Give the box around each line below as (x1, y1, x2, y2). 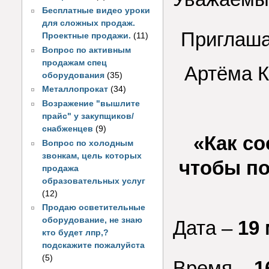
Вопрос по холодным (42, 138, 134, 148)
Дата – (173, 217, 232, 240)
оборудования (42, 70, 105, 80)
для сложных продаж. (42, 18, 136, 28)
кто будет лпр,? (42, 228, 109, 238)
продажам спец (42, 58, 107, 67)
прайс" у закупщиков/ (42, 112, 134, 121)
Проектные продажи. (42, 31, 131, 40)
